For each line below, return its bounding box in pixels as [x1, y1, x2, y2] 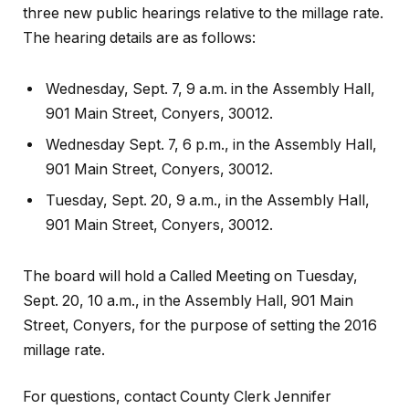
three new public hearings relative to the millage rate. [23, 5, 383, 23]
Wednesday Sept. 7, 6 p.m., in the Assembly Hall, [46, 135, 377, 153]
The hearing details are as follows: [23, 29, 256, 47]
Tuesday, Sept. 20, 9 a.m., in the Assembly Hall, [46, 191, 370, 209]
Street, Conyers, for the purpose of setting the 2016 [23, 316, 377, 334]
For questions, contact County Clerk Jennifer [23, 388, 331, 406]
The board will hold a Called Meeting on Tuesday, [23, 267, 358, 285]
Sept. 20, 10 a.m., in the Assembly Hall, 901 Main [23, 291, 353, 309]
